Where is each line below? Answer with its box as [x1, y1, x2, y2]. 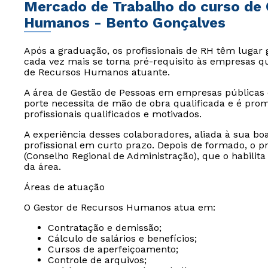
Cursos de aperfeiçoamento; [48, 243, 178, 255]
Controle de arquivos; [48, 254, 147, 266]
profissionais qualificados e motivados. [24, 108, 202, 120]
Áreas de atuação [24, 181, 105, 193]
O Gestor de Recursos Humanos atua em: [24, 202, 215, 213]
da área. [24, 161, 61, 172]
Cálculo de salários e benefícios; [48, 233, 197, 244]
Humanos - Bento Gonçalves [24, 14, 226, 31]
